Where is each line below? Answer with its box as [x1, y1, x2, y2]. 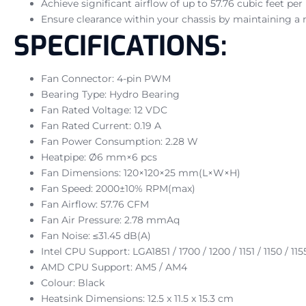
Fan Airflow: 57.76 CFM [41, 197, 149, 210]
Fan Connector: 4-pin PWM [41, 72, 171, 85]
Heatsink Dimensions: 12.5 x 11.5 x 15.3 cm [41, 292, 234, 305]
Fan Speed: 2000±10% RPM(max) [41, 182, 195, 195]
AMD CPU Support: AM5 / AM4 [41, 260, 187, 273]
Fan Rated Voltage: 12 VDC [41, 103, 167, 116]
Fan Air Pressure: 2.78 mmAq [41, 213, 180, 226]
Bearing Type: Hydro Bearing [41, 87, 180, 100]
